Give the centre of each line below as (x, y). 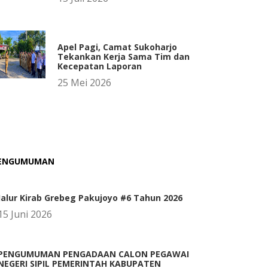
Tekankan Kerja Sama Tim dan (124, 57)
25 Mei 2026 (84, 83)
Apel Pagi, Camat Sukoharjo (117, 47)
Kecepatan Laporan (100, 66)
